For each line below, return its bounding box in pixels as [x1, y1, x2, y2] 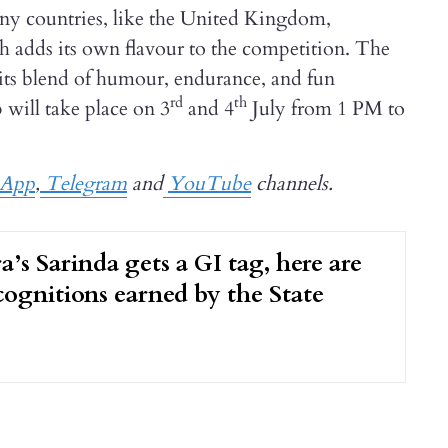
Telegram [40, 169, 127, 197]
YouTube [168, 169, 251, 197]
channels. [251, 169, 333, 197]
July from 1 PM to [247, 94, 405, 122]
